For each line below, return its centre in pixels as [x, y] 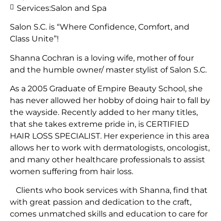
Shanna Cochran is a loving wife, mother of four [102, 58]
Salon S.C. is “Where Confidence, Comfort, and [100, 27]
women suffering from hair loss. [72, 172]
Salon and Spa [79, 8]
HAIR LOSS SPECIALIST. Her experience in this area [110, 136]
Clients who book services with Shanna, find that [109, 190]
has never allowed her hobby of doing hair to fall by [110, 101]
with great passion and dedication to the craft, [101, 202]
